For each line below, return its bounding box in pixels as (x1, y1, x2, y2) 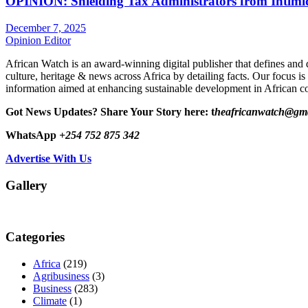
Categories (5, 230, 65, 245)
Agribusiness (33, 269, 89, 282)
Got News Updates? (5, 105, 98, 118)
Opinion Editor (5, 34, 71, 46)
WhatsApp (5, 129, 59, 141)
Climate (33, 294, 67, 307)
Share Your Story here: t (100, 105, 214, 118)
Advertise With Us (5, 152, 91, 164)
